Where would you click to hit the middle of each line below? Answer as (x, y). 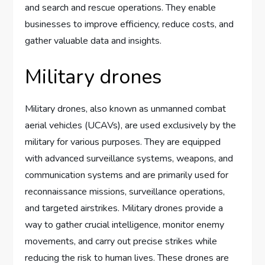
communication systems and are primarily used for (127, 175)
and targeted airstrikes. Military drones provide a (124, 209)
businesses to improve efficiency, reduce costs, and (130, 25)
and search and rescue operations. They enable (121, 8)
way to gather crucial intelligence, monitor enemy (125, 225)
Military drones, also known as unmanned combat (126, 109)
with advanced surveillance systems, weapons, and (129, 159)
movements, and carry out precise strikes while (121, 242)
